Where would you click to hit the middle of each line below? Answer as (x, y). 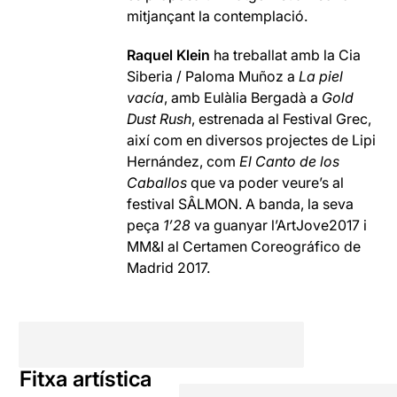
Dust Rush (160, 118)
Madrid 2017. (169, 267)
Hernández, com (183, 161)
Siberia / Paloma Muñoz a (213, 76)
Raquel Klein (169, 54)
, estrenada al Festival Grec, (282, 118)
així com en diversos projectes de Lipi (252, 140)
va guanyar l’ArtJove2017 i (281, 225)
